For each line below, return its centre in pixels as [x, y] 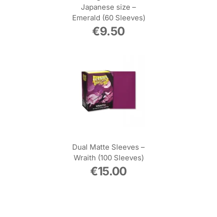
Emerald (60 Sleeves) [108, 17]
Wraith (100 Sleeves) [108, 157]
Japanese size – [108, 7]
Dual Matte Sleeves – [108, 147]
